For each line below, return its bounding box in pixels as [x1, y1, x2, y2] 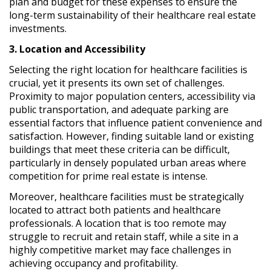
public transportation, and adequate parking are [9, 102, 229, 116]
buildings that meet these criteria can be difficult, [9, 142, 230, 156]
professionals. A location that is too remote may [9, 216, 226, 230]
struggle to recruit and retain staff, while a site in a [9, 229, 238, 243]
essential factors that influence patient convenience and [9, 116, 262, 129]
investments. [9, 21, 67, 35]
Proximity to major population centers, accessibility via [9, 89, 255, 103]
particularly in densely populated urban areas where [9, 155, 246, 169]
